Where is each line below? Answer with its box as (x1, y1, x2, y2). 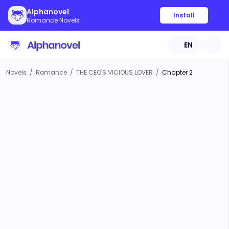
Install (173, 11, 195, 19)
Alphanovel (27, 7, 69, 17)
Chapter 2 (162, 68, 193, 77)
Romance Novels (27, 16, 80, 25)
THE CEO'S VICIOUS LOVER (76, 68, 153, 77)
